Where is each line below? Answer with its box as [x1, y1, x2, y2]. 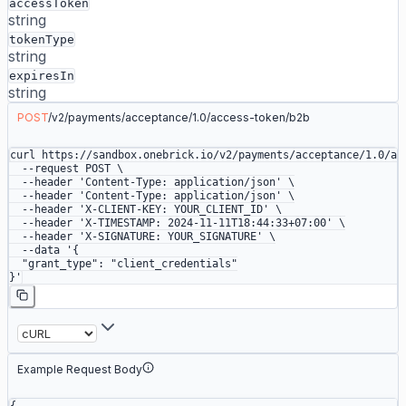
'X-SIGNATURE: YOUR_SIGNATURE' [72, 230, 263, 244]
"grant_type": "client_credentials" [9, 257, 237, 271]
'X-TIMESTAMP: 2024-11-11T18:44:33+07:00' [72, 217, 333, 230]
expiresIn [9, 69, 74, 83]
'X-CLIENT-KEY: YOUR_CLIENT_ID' [72, 203, 269, 217]
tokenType [9, 33, 74, 47]
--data [9, 244, 60, 257]
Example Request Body [17, 362, 142, 377]
